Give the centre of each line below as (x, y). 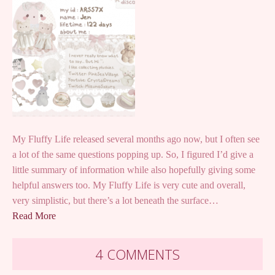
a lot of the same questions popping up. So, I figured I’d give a (133, 155)
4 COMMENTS (137, 254)
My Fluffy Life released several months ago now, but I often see (136, 139)
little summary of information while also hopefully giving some (134, 170)
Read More (34, 216)
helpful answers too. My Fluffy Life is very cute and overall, (129, 185)
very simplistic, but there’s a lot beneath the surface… (115, 201)
